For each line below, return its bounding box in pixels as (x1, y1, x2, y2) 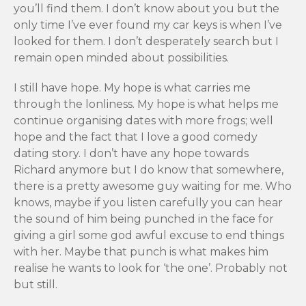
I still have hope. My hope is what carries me (14, 81, 251, 95)
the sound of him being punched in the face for (14, 212, 274, 226)
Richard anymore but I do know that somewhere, (14, 163, 283, 177)
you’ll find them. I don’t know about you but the (14, 2, 279, 16)
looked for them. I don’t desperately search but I (14, 35, 279, 48)
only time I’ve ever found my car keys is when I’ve (14, 18, 282, 32)
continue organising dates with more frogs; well (14, 114, 273, 128)
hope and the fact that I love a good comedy (14, 130, 258, 144)
